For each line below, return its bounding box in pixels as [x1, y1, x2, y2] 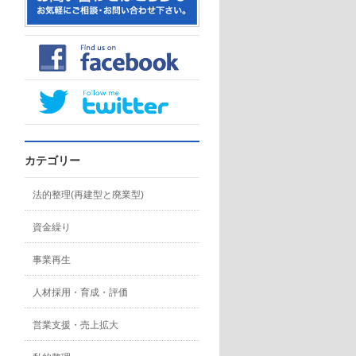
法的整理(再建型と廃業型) [33, 189, 144, 200]
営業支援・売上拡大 [33, 319, 118, 331]
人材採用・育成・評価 [33, 287, 128, 298]
